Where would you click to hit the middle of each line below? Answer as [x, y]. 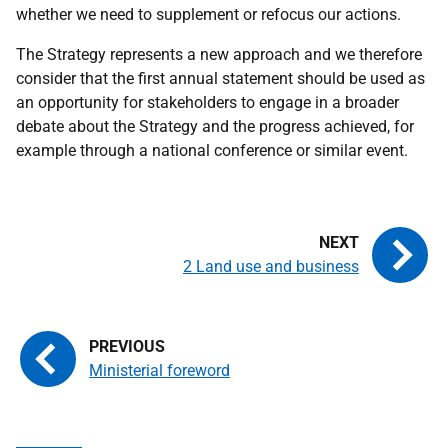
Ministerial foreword [159, 370]
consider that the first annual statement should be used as [220, 78]
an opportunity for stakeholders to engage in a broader [207, 102]
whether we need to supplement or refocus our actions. [208, 14]
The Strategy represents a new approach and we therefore [219, 54]
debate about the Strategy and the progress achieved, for [215, 126]
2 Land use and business [271, 266]
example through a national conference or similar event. [212, 150]
